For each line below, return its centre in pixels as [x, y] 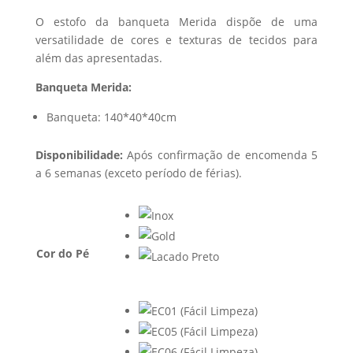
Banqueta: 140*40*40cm [111, 117]
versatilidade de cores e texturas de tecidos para [176, 40]
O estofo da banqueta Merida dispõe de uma [176, 22]
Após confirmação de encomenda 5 [220, 155]
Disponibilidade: [79, 155]
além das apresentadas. [98, 58]
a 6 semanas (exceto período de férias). [138, 173]
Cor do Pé [62, 253]
